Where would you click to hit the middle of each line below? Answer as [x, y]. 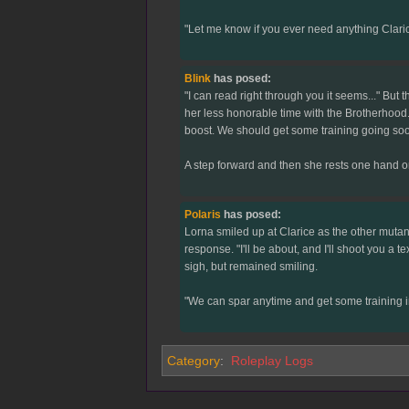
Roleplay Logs [272, 361]
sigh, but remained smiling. [251, 267]
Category [194, 361]
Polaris [202, 215]
